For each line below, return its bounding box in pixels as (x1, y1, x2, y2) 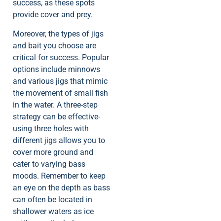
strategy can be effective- (13, 111, 100, 121)
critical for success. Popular (13, 52, 109, 62)
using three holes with (13, 123, 89, 133)
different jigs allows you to (13, 135, 105, 145)
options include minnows (13, 64, 100, 74)
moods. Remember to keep (13, 171, 106, 181)
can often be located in (13, 194, 92, 204)
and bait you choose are (13, 40, 96, 50)
